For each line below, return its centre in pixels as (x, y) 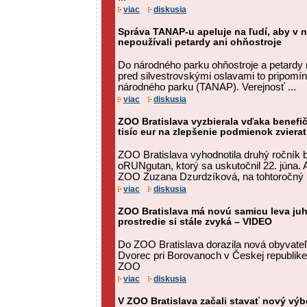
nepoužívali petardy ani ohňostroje (200, 42)
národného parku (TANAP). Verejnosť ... (207, 87)
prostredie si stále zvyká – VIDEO (195, 222)
